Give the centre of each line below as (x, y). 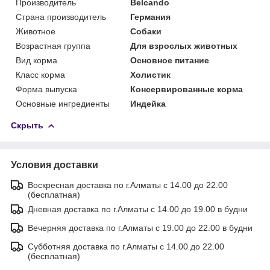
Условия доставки (55, 165)
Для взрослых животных (184, 46)
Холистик (151, 74)
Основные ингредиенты (63, 103)
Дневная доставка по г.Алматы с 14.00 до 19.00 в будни (138, 209)
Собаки (146, 31)
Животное (36, 31)
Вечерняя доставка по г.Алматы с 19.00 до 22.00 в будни (140, 228)
